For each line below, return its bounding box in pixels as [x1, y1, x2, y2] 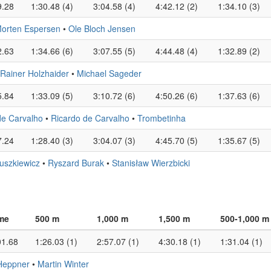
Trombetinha [137, 112, 186, 124]
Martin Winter [38, 258, 89, 270]
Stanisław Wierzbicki [112, 157, 190, 169]
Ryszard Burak [48, 157, 104, 169]
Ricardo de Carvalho [51, 112, 129, 124]
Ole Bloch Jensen [68, 22, 135, 34]
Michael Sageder [77, 67, 142, 79]
